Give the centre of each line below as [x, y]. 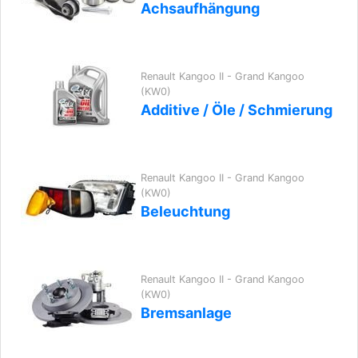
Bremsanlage [186, 313]
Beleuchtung [185, 211]
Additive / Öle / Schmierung [237, 110]
